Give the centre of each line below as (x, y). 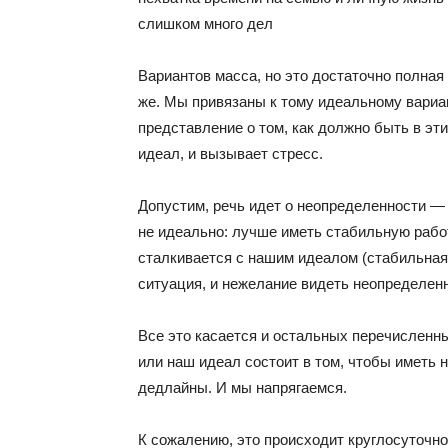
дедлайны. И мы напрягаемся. (242, 387)
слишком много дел (205, 23)
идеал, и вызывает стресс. (230, 153)
